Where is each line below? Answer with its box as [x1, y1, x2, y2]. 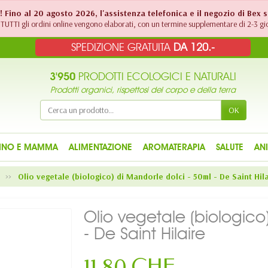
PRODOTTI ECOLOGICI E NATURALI [75, 70, 236, 83]
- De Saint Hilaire [84, 223, 205, 243]
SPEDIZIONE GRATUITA [71, 41, 173, 54]
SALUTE [215, 142, 243, 153]
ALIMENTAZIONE [68, 142, 132, 153]
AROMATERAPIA [142, 142, 205, 153]
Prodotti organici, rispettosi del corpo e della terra [50, 85, 236, 95]
